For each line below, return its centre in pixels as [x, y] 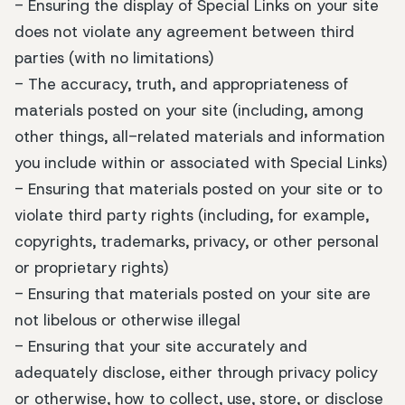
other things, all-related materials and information [200, 137]
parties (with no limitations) [114, 58]
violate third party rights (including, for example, [192, 216]
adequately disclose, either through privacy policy [196, 373]
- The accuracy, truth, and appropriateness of [181, 85]
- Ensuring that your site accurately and [161, 347]
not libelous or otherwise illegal [127, 320]
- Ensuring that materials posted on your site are [193, 294]
